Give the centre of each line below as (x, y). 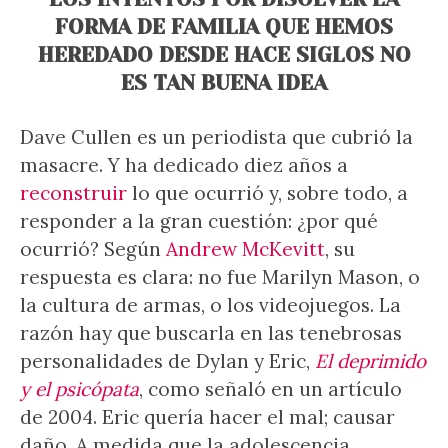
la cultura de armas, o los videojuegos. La (210, 305)
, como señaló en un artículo (270, 389)
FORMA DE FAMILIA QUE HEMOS (224, 27)
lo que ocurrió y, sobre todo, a (267, 193)
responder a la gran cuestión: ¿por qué (199, 221)
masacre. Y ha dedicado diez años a (184, 165)
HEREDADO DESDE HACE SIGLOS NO (224, 55)
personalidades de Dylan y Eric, (167, 361)
